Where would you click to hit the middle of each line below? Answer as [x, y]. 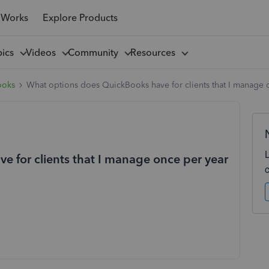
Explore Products [80, 17]
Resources [155, 52]
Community [95, 52]
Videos [43, 52]
